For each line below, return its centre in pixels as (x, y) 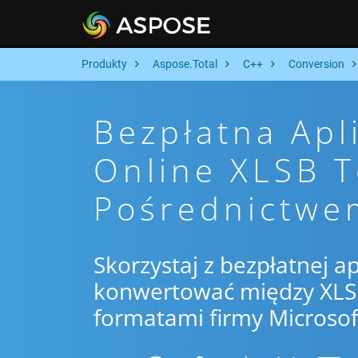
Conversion (316, 64)
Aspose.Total (185, 64)
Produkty (104, 64)
